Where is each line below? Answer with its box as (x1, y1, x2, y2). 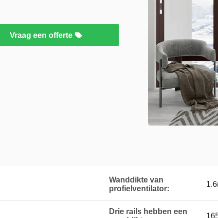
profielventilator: (109, 184, 169, 193)
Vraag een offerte (9, 31, 74, 39)
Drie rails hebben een (109, 207, 187, 216)
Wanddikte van (109, 176, 163, 184)
